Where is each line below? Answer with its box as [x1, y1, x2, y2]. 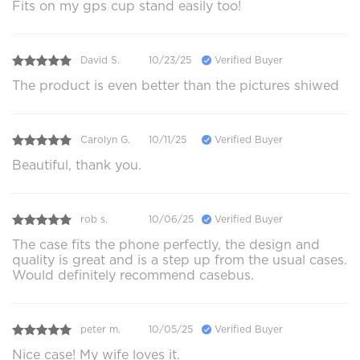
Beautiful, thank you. [12, 157, 141, 173]
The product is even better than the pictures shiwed [12, 77, 339, 93]
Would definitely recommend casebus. [12, 267, 254, 283]
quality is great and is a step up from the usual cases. [12, 252, 347, 268]
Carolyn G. [80, 133, 130, 146]
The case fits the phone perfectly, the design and [12, 236, 320, 252]
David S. [80, 54, 120, 67]
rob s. [80, 213, 108, 226]
